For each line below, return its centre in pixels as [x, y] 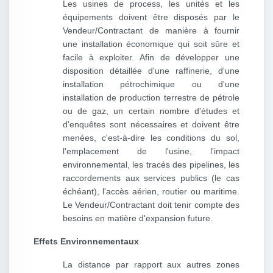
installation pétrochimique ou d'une [151, 84]
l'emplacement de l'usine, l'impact [151, 151]
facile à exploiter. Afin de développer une [151, 58]
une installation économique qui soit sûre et [151, 44]
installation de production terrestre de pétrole [151, 98]
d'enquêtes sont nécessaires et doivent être [151, 125]
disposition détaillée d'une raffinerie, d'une [151, 71]
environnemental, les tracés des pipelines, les [151, 165]
